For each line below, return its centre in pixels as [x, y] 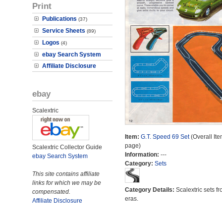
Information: [142, 155]
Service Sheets [64, 31]
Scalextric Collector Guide [67, 147]
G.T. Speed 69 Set [165, 137]
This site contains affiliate [66, 174]
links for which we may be [67, 183]
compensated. [51, 192]
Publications [59, 19]
